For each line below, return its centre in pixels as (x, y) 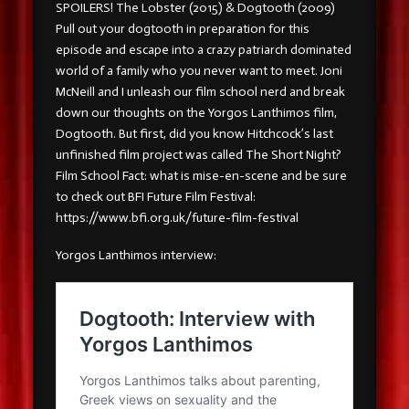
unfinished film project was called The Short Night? (198, 154)
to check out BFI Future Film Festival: (155, 196)
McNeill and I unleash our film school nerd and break (200, 91)
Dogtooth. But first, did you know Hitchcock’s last (194, 133)
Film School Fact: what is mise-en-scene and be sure (201, 175)
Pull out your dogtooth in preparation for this (182, 28)
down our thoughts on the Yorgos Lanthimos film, (196, 112)
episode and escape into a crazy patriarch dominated (203, 49)
